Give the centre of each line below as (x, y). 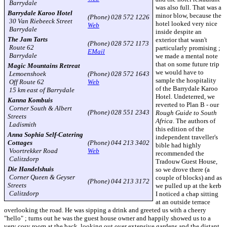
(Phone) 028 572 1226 (119, 17)
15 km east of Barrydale (41, 90)
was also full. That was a (188, 7)
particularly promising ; (188, 48)
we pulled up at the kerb (188, 186)
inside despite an (179, 32)
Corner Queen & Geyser (41, 177)
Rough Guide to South (186, 113)
